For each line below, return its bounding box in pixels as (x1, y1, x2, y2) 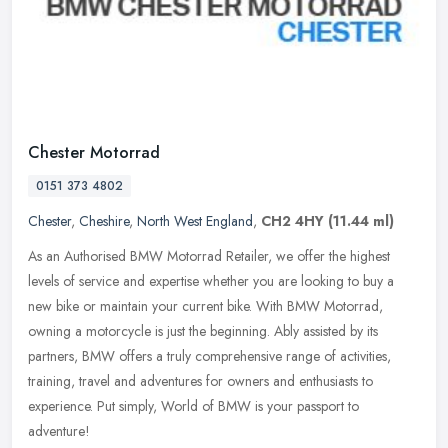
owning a (28, 320, 82, 341)
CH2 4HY (261, 210, 324, 231)
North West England (137, 210, 253, 231)
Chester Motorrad (28, 140, 160, 164)
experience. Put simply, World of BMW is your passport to (28, 395, 359, 416)
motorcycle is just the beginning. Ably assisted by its (86, 320, 378, 341)
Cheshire (79, 210, 129, 231)
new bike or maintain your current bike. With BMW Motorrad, (28, 295, 383, 316)
